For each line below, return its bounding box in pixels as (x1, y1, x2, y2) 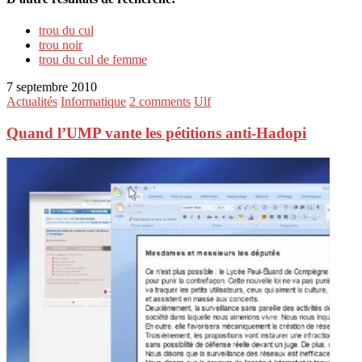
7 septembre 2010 (6, 80, 97, 95)
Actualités (6, 95, 57, 109)
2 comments (129, 95, 191, 109)
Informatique (61, 95, 126, 109)
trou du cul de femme (39, 53, 147, 67)
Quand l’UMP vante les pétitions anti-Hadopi (6, 124, 306, 142)
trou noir (39, 38, 82, 53)
